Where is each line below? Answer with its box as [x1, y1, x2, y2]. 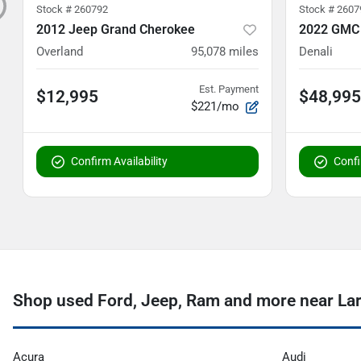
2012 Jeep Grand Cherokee [36, 21, 195, 37]
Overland [36, 44, 83, 59]
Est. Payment [199, 82, 259, 95]
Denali [299, 44, 333, 59]
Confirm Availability [71, 154, 168, 168]
